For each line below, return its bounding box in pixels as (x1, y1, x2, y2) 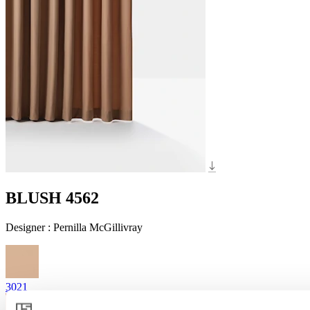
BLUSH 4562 (6, 188, 99, 207)
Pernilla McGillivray (53, 221, 143, 233)
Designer (6, 221, 48, 233)
